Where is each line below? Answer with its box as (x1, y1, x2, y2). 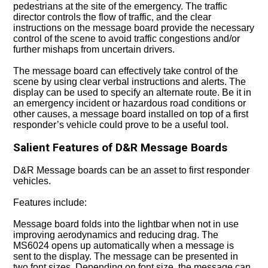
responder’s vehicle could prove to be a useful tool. (13, 120, 232, 130)
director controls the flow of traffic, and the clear (13, 12, 212, 22)
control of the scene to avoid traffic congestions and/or (13, 33, 240, 44)
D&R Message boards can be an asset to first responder (13, 165, 250, 175)
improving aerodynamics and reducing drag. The (13, 230, 219, 240)
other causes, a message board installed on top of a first (13, 109, 249, 119)
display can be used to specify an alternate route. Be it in (13, 87, 252, 98)
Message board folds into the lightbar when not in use (13, 219, 239, 229)
